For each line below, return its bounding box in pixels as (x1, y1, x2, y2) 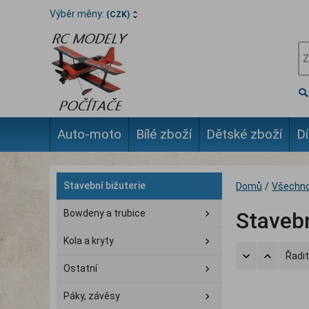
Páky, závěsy (63, 290, 120, 301)
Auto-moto (57, 126, 121, 142)
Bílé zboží (136, 126, 192, 142)
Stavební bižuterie (63, 180, 146, 191)
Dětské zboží (206, 126, 282, 142)
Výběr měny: (50, 8, 104, 19)
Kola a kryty (63, 235, 114, 246)
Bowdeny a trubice (63, 208, 146, 219)
